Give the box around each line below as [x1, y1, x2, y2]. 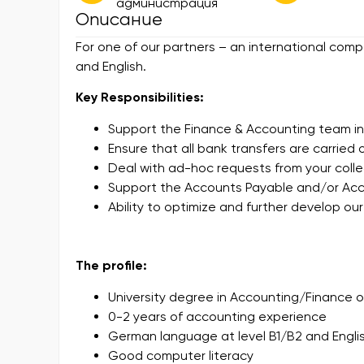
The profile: [76, 258, 147, 274]
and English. [76, 58, 146, 74]
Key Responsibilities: [76, 89, 204, 106]
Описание [76, 9, 162, 29]
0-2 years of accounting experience [108, 308, 327, 324]
